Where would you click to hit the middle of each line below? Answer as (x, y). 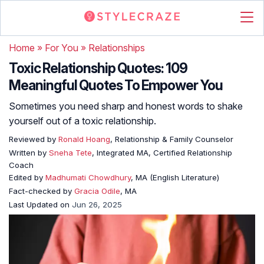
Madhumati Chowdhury (88, 177)
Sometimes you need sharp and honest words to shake (126, 106)
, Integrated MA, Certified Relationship (162, 153)
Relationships (117, 48)
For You (62, 48)
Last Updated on (40, 204)
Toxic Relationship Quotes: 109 (98, 68)
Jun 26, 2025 (97, 204)
